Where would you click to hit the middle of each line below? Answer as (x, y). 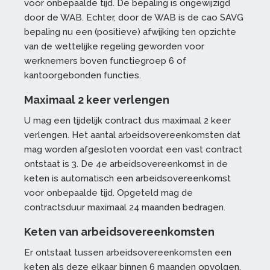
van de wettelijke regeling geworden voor (114, 47)
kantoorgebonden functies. (84, 76)
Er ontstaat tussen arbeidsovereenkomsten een (128, 253)
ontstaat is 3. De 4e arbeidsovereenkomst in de (126, 164)
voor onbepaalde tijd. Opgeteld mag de (108, 193)
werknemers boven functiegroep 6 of (105, 61)
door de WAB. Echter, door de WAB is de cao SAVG (134, 18)
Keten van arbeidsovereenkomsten (119, 232)
